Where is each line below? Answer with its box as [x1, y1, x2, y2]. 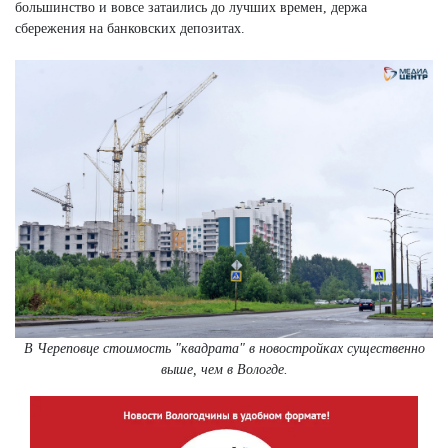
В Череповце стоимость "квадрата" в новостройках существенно [23, 341, 425, 357]
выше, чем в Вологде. [160, 362, 288, 378]
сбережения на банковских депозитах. [15, 20, 245, 36]
